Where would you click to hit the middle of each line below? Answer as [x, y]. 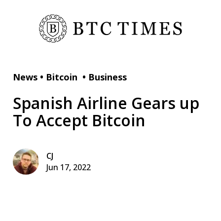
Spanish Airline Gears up [106, 103]
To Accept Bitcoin [79, 120]
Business [108, 77]
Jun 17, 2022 [69, 167]
